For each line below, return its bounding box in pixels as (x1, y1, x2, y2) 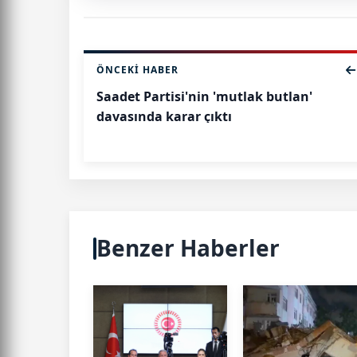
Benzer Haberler (96, 233, 280, 264)
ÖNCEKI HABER (96, 63, 178, 77)
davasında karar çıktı (96, 108, 232, 126)
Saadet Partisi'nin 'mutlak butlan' (96, 88, 312, 106)
